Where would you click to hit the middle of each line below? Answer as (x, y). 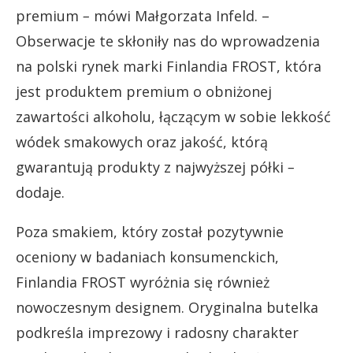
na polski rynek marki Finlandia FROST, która (169, 67)
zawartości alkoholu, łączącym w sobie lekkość (173, 117)
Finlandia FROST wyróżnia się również (143, 282)
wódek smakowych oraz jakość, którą (142, 142)
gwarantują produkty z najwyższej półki (150, 167)
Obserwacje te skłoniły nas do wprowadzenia (168, 41)
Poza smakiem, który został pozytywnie (150, 232)
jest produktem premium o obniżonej (144, 92)
